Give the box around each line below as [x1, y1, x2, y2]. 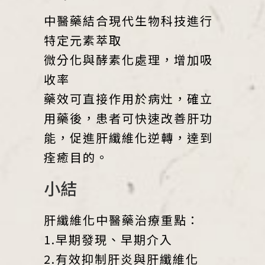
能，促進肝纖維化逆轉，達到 [44, 128, 213, 146]
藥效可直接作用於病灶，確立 [44, 89, 213, 107]
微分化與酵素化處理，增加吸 [44, 50, 213, 68]
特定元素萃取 [44, 31, 122, 49]
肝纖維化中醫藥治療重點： [44, 211, 200, 228]
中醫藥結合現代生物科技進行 [44, 11, 213, 29]
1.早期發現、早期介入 [44, 230, 173, 248]
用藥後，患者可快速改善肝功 [44, 109, 213, 127]
